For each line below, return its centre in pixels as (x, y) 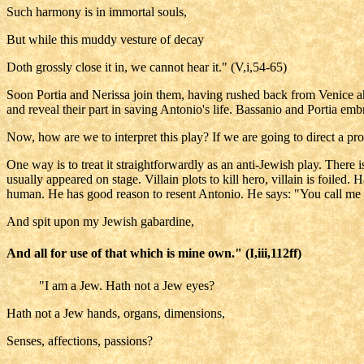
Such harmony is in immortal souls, (97, 12)
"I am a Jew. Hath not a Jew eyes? (127, 285)
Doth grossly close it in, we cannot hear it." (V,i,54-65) (147, 67)
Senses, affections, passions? (80, 340)
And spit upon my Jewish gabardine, (100, 221)
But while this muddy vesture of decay (105, 39)
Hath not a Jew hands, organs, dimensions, (116, 313)
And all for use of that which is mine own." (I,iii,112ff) (154, 253)
